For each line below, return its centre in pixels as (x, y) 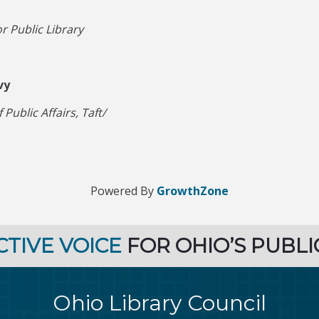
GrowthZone (193, 191)
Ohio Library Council (160, 303)
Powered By (124, 191)
